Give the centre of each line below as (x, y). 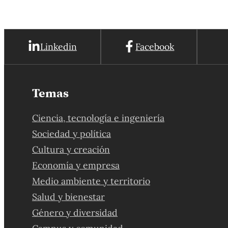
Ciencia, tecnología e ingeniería (98, 118)
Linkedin (58, 47)
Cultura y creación (71, 149)
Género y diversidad (75, 212)
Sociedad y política (72, 134)
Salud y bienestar (69, 197)
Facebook (155, 47)
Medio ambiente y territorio (91, 181)
